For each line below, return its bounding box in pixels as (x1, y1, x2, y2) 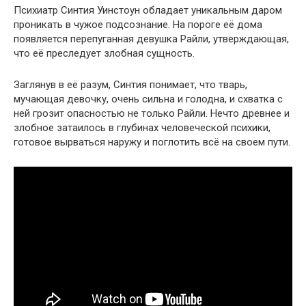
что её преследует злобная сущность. (14, 46, 195, 59)
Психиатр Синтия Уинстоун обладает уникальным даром (14, 3, 282, 16)
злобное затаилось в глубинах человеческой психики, (14, 121, 270, 134)
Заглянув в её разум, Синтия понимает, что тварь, (14, 78, 247, 91)
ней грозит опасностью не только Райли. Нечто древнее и (14, 107, 290, 120)
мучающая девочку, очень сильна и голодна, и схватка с (14, 92, 283, 105)
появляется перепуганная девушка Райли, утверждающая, (14, 32, 289, 45)
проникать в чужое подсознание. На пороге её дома (14, 18, 262, 31)
